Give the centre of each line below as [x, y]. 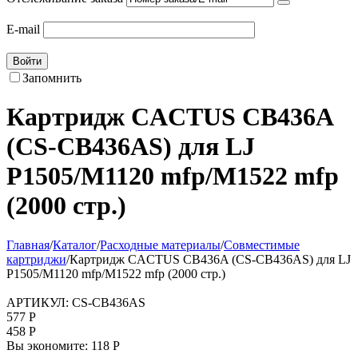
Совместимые [262, 245]
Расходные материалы [160, 245]
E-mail [23, 29]
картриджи [36, 259]
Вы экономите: [49, 345]
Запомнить [52, 78]
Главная [28, 245]
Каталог [75, 245]
